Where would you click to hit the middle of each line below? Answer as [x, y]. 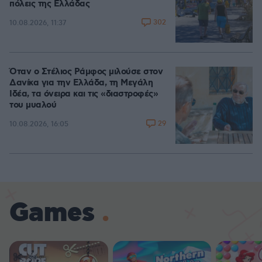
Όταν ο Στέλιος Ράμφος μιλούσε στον [86, 72]
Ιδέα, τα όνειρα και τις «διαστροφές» [84, 94]
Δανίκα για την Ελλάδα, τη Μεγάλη [81, 83]
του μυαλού [33, 105]
